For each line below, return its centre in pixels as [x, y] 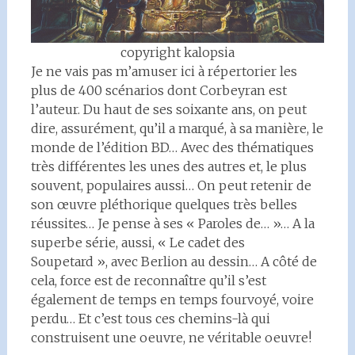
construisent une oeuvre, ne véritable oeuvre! [171, 338]
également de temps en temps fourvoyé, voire [172, 300]
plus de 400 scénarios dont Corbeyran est [158, 90]
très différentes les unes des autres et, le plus [168, 166]
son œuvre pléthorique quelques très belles [164, 204]
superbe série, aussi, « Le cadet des [137, 242]
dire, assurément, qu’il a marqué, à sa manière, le [177, 128]
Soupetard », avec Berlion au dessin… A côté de [174, 261]
